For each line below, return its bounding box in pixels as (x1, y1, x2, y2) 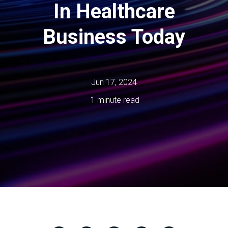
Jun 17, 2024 (91, 77, 137, 88)
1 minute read (89, 95, 139, 105)
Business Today (43, 25, 185, 49)
